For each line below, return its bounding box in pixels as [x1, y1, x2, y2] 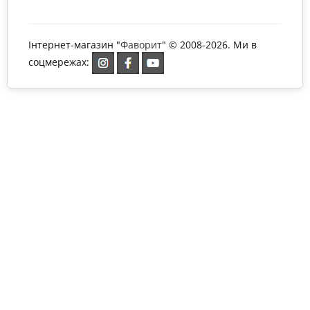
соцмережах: [28, 55, 92, 69]
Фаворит [120, 38, 162, 52]
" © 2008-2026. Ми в [162, 38, 257, 52]
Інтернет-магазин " [28, 38, 120, 52]
